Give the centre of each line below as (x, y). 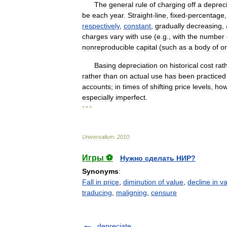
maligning (131, 193)
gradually (170, 26)
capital (147, 47)
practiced (211, 76)
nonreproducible (108, 47)
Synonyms (100, 171)
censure (164, 193)
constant (137, 26)
